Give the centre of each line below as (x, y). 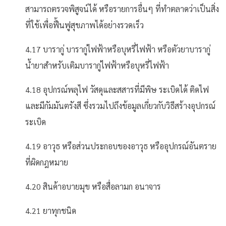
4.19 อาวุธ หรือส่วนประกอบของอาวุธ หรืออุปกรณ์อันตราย (121, 146)
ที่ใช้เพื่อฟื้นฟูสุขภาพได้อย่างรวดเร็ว (84, 25)
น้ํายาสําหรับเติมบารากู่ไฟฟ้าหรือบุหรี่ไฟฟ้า (97, 65)
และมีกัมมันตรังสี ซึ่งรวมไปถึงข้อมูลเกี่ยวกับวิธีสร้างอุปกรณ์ (120, 106)
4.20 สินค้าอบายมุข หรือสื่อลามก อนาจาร (93, 186)
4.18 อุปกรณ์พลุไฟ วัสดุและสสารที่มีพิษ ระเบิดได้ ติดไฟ (117, 90)
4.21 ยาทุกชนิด (51, 211)
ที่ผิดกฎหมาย (47, 162)
